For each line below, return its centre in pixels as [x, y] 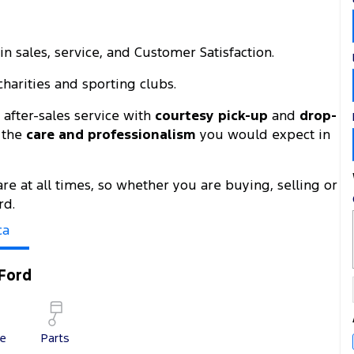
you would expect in [263, 134]
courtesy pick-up [211, 115]
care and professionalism [111, 134]
